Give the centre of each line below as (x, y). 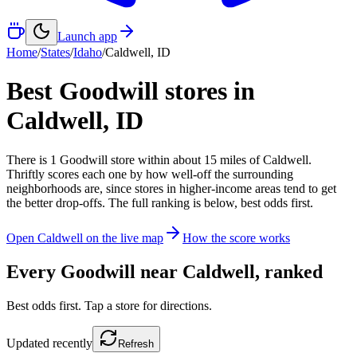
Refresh (136, 343)
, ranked (289, 271)
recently (73, 343)
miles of (240, 159)
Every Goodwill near (94, 271)
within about (171, 159)
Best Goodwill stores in (131, 91)
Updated (29, 343)
